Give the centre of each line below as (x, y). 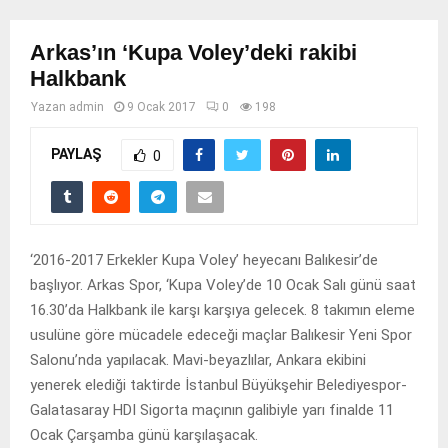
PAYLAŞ (76, 153)
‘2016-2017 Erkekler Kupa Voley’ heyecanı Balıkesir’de (204, 259)
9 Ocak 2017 (161, 107)
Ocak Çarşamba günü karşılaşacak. (144, 434)
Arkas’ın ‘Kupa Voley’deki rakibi (193, 52)
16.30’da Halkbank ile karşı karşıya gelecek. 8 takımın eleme (222, 309)
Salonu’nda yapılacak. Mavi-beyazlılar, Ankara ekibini (198, 359)
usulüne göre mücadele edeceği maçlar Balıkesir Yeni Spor (221, 334)
